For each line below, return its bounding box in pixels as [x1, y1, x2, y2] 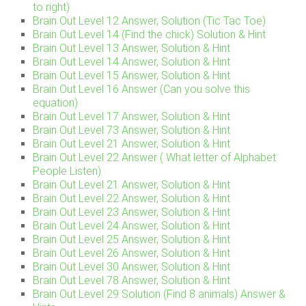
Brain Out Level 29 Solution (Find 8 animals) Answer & [33, 288, 286, 301]
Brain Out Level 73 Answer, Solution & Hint [33, 124, 231, 137]
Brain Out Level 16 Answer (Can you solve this [33, 83, 251, 96]
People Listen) [33, 165, 102, 178]
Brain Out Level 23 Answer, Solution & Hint [33, 206, 231, 219]
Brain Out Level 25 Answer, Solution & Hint [33, 233, 231, 247]
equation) [33, 96, 79, 110]
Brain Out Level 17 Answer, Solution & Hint [33, 110, 231, 124]
